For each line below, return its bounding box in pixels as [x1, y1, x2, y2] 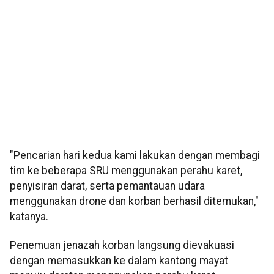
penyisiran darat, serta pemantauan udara [10, 180, 205, 193]
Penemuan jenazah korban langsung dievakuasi [10, 239, 234, 252]
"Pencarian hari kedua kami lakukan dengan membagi [10, 149, 260, 162]
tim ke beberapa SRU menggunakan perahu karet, [10, 165, 242, 177]
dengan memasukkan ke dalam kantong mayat [10, 254, 228, 267]
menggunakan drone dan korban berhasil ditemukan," [10, 195, 259, 208]
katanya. [10, 210, 48, 223]
